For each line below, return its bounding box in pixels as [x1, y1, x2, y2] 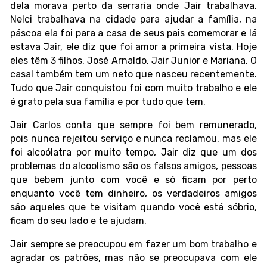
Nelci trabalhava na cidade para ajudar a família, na [10, 14, 257, 26]
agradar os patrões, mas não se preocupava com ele [10, 252, 257, 264]
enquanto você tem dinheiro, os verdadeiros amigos [10, 188, 257, 200]
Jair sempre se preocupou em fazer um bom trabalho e [10, 238, 257, 250]
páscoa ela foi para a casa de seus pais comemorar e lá [10, 27, 257, 39]
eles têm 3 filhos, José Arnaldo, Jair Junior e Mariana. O [10, 55, 257, 67]
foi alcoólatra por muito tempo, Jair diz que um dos [10, 147, 257, 159]
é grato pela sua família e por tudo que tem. [10, 96, 206, 108]
